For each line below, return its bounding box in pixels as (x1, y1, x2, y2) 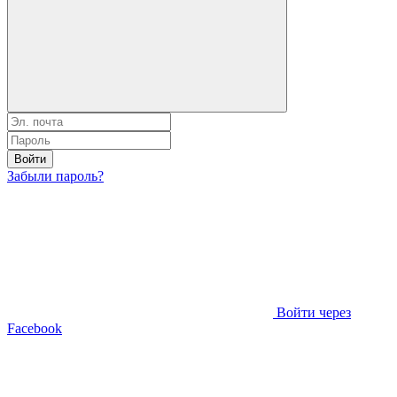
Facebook (7, 320, 62, 336)
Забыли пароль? (7, 167, 104, 183)
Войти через (276, 304, 351, 320)
